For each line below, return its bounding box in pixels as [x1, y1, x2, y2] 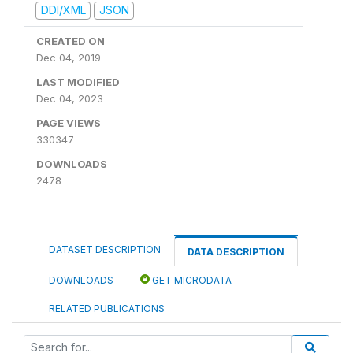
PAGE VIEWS [36, 116, 101, 129]
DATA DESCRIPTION [188, 245, 284, 258]
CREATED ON [36, 34, 105, 47]
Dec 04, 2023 [36, 91, 103, 105]
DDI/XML [40, 3, 86, 17]
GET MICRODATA [150, 273, 232, 286]
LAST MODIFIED [36, 75, 120, 88]
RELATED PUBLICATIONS [49, 302, 165, 314]
